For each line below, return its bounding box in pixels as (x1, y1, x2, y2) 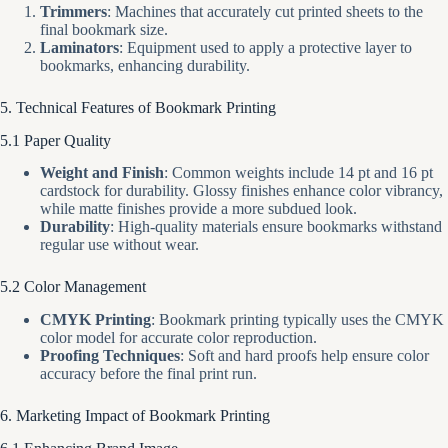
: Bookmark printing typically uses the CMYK (151, 311, 444, 329)
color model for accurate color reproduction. (40, 329, 317, 347)
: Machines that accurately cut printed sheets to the (107, 2, 423, 20)
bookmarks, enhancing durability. (40, 56, 250, 74)
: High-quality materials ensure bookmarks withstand (110, 218, 442, 236)
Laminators (40, 38, 119, 56)
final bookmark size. (40, 20, 168, 38)
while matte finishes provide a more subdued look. (40, 200, 357, 218)
